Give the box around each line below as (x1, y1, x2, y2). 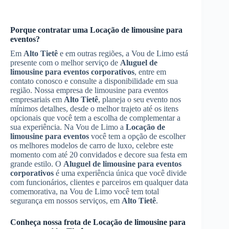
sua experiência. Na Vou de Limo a (10, 123, 126, 131)
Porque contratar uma (10, 26, 90, 34)
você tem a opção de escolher (89, 132, 186, 141)
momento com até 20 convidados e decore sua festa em (10, 150, 187, 159)
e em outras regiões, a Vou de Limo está (58, 49, 188, 58)
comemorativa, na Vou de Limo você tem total (10, 187, 159, 196)
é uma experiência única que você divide (54, 169, 187, 177)
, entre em (134, 67, 166, 76)
